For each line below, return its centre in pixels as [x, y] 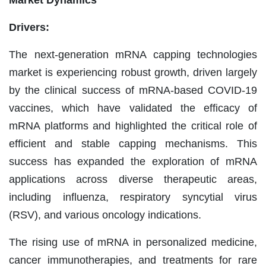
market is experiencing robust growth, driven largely [133, 72]
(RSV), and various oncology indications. [105, 215]
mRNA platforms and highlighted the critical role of [133, 126]
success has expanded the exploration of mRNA [133, 161]
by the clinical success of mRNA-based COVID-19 [133, 90]
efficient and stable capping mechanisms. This [133, 143]
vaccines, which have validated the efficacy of [133, 108]
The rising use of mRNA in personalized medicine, [133, 242]
